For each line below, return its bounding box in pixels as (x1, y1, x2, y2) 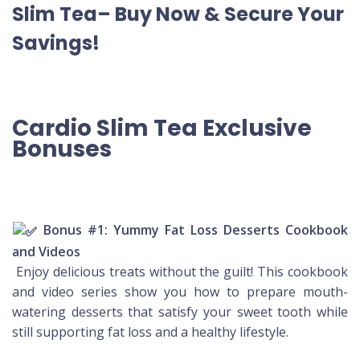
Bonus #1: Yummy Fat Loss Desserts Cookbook (38, 221, 348, 239)
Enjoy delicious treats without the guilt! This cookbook (12, 262, 348, 280)
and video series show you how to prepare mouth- (12, 282, 348, 301)
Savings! (12, 30, 100, 57)
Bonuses (12, 133, 117, 166)
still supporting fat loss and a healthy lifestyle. (12, 322, 288, 341)
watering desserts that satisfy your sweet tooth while (12, 302, 348, 321)
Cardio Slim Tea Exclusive (12, 112, 312, 145)
